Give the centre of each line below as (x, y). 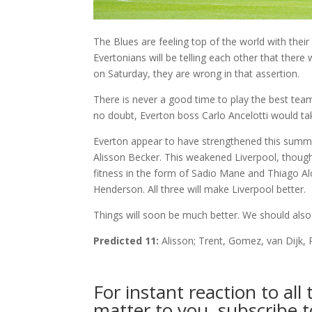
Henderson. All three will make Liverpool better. (200, 189)
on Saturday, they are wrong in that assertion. (197, 73)
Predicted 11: (126, 240)
